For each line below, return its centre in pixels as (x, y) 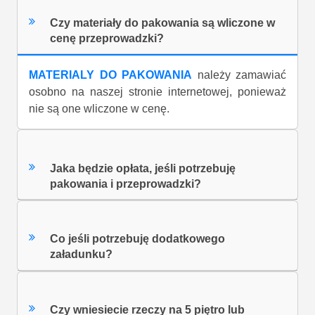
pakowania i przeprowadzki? (126, 184)
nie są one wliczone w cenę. (99, 109)
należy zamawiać (239, 75)
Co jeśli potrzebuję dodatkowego (138, 239)
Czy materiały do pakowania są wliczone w (163, 22)
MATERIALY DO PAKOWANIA (110, 75)
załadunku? (82, 255)
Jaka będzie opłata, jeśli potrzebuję (143, 168)
